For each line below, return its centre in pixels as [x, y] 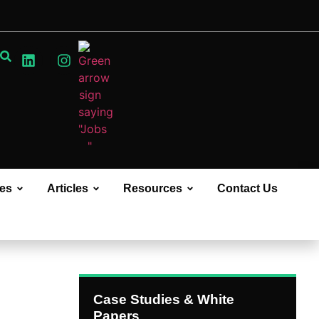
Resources [153, 188]
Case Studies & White [164, 299]
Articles [68, 188]
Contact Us [247, 188]
